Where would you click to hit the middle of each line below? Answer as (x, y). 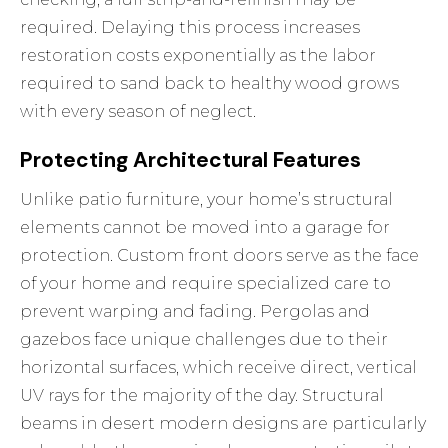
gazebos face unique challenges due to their (204, 340)
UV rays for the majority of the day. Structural (202, 396)
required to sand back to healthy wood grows (210, 84)
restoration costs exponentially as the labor (198, 56)
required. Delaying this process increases (190, 28)
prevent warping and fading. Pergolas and (195, 312)
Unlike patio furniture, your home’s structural (207, 200)
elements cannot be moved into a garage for (205, 228)
